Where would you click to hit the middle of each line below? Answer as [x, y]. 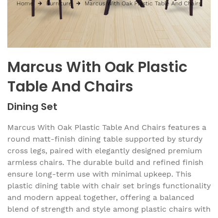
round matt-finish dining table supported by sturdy [105, 139]
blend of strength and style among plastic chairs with [109, 209]
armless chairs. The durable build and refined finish [105, 162]
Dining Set [32, 106]
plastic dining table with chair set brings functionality [109, 185]
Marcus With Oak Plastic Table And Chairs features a [107, 127]
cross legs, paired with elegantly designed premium [105, 150]
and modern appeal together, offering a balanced [101, 197]
